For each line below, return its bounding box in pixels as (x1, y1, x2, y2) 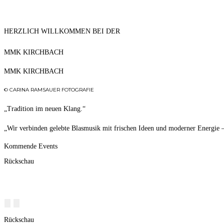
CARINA (9, 86, 30, 93)
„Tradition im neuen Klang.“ (4, 104, 85, 112)
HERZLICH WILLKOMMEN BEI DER (4, 27, 120, 35)
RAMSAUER (30, 86, 60, 93)
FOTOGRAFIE (60, 86, 94, 93)
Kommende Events (4, 142, 57, 150)
